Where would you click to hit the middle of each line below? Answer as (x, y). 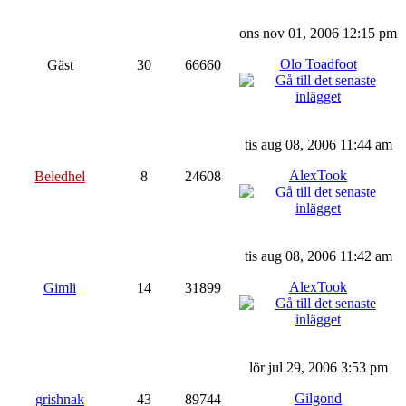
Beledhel (60, 176)
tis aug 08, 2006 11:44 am (318, 144)
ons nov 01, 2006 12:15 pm (318, 33)
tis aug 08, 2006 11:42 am (318, 256)
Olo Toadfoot (318, 63)
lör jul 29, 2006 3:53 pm (318, 367)
